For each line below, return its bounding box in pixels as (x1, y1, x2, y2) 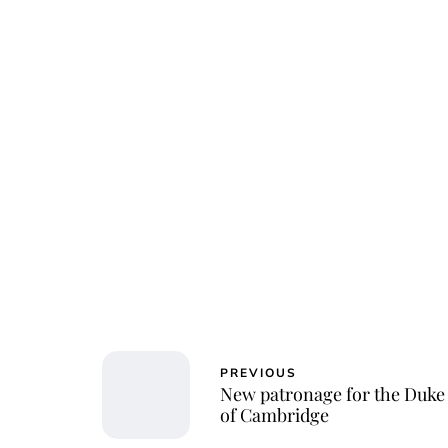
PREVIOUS (220, 365, 297, 382)
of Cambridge (220, 403, 329, 428)
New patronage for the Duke (220, 382, 445, 407)
